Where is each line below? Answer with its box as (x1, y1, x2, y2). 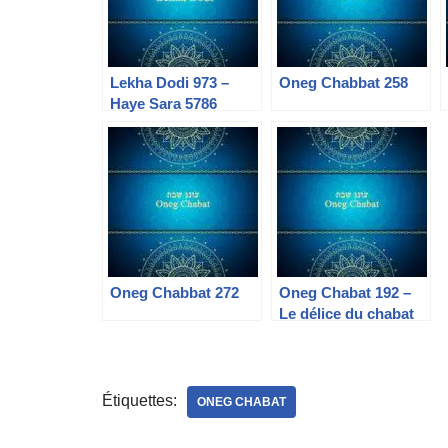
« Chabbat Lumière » (279, 326, 423, 343)
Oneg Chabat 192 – (279, 284, 411, 301)
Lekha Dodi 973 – (110, 74, 229, 91)
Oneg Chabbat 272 (110, 284, 239, 301)
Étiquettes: (102, 392, 177, 409)
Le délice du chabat (279, 305, 414, 322)
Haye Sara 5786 (110, 95, 217, 112)
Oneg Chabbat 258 (279, 74, 408, 91)
